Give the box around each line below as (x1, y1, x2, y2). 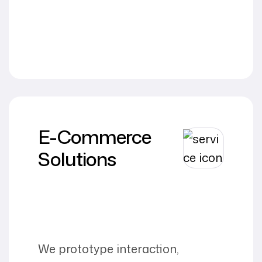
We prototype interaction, (38, 240, 179, 257)
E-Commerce (38, 123, 151, 150)
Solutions (38, 145, 116, 172)
